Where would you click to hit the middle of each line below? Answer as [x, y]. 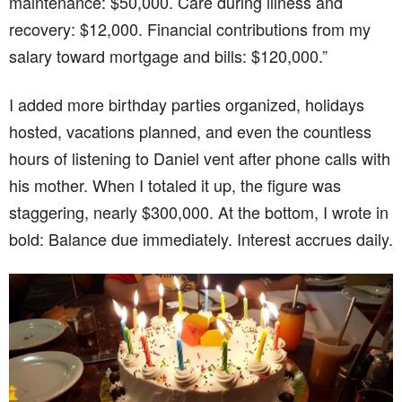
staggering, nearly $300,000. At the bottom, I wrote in [199, 212]
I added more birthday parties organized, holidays [187, 105]
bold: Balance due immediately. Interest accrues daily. [201, 239]
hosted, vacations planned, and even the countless [190, 131]
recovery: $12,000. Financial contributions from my [190, 29]
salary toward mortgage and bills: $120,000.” [168, 56]
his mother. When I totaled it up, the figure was [175, 185]
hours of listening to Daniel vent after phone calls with [200, 158]
